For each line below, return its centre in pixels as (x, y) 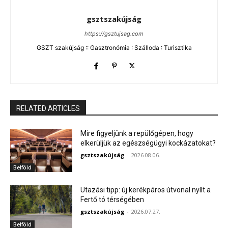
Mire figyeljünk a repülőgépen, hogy (137, 133)
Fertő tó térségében (112, 200)
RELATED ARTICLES (48, 108)
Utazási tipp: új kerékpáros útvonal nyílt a (146, 190)
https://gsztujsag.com (114, 33)
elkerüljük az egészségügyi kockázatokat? (148, 143)
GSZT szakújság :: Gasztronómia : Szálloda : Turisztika (114, 47)
